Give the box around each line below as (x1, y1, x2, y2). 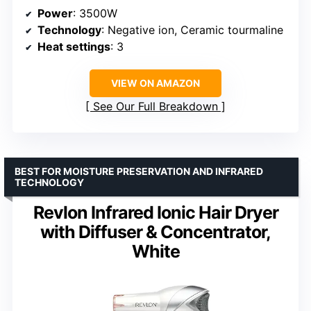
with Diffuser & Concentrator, (40, 221, 271, 243)
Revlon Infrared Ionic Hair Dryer (33, 202, 278, 224)
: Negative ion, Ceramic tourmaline (101, 23, 283, 37)
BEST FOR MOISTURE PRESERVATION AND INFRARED (15, 165, 263, 178)
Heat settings (37, 40, 110, 54)
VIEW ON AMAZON (111, 77, 200, 90)
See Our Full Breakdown (93, 99, 218, 114)
